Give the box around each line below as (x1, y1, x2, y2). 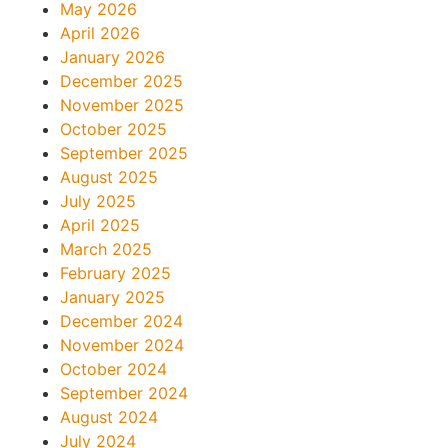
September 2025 (60, 143, 188, 164)
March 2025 (60, 239, 152, 260)
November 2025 (60, 95, 184, 116)
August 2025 (60, 167, 158, 188)
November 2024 (60, 335, 184, 356)
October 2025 (60, 119, 167, 140)
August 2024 (60, 407, 158, 428)
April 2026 (60, 23, 140, 44)
